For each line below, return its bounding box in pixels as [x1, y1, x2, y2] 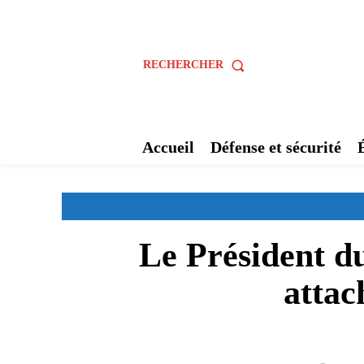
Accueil [141, 138, 194, 156]
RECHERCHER [143, 58, 223, 71]
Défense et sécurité [210, 138, 341, 156]
